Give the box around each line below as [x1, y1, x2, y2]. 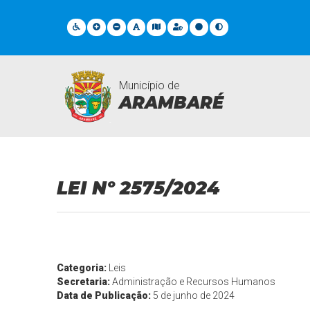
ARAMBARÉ [119, 92, 224, 113]
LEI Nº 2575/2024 [57, 177, 221, 199]
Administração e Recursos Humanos [112, 276, 276, 287]
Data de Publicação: [57, 290, 154, 301]
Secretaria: [57, 276, 113, 287]
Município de [119, 78, 181, 92]
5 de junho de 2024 [153, 290, 235, 301]
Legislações [57, 100, 122, 113]
